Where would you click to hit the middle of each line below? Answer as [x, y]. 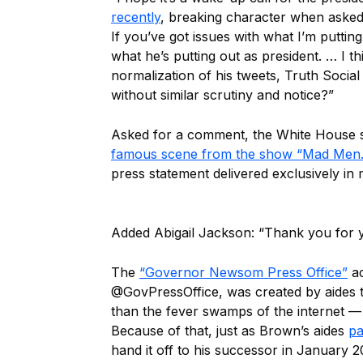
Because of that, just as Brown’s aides [230, 331]
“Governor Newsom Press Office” [243, 272]
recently [136, 17]
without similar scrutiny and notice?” [222, 95]
